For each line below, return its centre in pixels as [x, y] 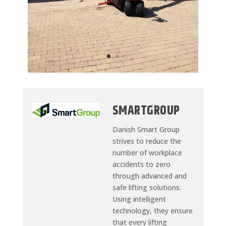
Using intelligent [139, 199]
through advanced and [149, 176]
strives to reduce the [147, 141]
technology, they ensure [152, 211]
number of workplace [147, 153]
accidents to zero [141, 164]
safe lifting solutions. [147, 188]
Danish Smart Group [146, 130]
